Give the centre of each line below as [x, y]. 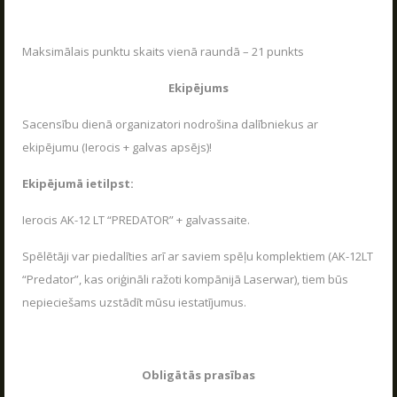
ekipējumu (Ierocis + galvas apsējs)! [117, 147]
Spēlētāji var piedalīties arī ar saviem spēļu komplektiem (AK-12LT [198, 256]
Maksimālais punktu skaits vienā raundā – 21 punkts [163, 51]
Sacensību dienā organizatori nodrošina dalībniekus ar [170, 124]
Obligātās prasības [198, 375]
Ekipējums [198, 88]
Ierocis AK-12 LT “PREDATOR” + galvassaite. [136, 220]
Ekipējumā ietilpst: [78, 183]
